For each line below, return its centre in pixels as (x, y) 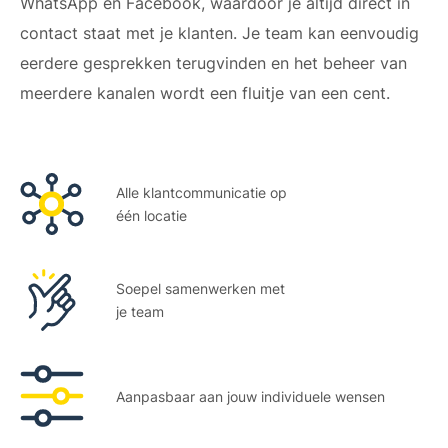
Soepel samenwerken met (200, 289)
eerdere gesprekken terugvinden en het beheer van (213, 63)
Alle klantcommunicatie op (201, 193)
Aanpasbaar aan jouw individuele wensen (250, 396)
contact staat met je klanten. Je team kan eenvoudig (219, 33)
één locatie (151, 216)
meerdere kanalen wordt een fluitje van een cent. (205, 93)
